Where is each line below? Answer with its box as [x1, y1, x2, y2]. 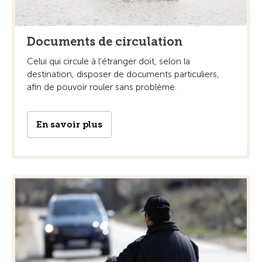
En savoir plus [36, 119, 102, 130]
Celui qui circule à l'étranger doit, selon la [27, 56, 190, 67]
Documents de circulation [27, 34, 182, 49]
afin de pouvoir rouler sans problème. [27, 81, 177, 92]
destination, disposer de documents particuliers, [27, 68, 219, 80]
